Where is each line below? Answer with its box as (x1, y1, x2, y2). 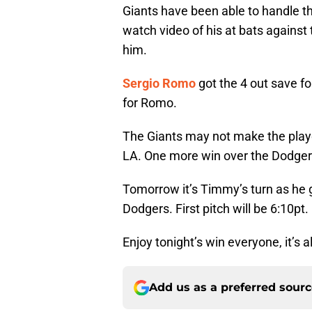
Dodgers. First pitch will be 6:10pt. (123, 201, 309, 217)
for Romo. (123, 95, 177, 111)
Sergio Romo (123, 76, 196, 91)
